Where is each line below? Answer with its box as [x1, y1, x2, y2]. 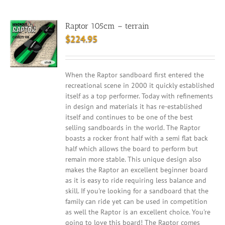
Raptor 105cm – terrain [65, 21, 150, 31]
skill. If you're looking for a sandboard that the [65, 186, 209, 195]
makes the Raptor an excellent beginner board [65, 165, 208, 174]
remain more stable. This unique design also [65, 155, 202, 164]
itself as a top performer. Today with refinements [65, 91, 213, 100]
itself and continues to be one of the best [65, 113, 193, 122]
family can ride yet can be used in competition [65, 197, 208, 206]
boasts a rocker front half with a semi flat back [65, 134, 208, 143]
